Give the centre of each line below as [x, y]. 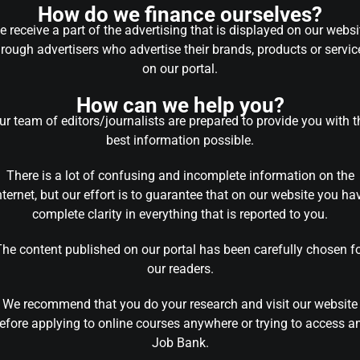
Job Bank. [180, 343]
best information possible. [180, 140]
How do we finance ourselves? [180, 14]
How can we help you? [180, 105]
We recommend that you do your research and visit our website [180, 304]
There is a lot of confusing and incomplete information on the [180, 176]
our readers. [180, 269]
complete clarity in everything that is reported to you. [180, 214]
